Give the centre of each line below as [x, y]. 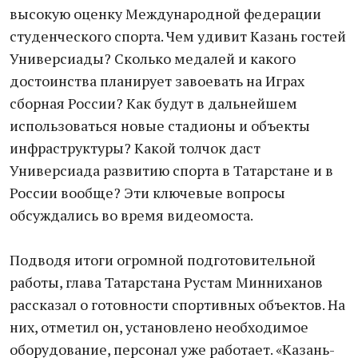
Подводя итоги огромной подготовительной [163, 260]
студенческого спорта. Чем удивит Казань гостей [178, 36]
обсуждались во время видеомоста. [131, 215]
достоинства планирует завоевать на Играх [157, 81]
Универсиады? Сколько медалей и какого [153, 58]
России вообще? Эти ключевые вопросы [147, 193]
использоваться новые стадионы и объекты [160, 125]
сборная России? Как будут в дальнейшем [153, 103]
